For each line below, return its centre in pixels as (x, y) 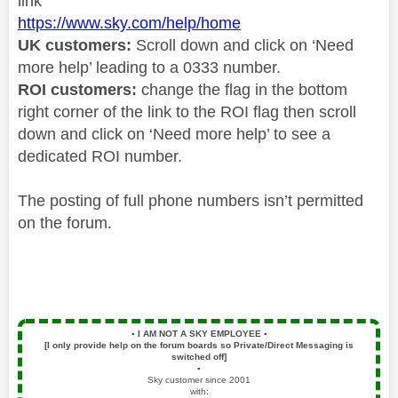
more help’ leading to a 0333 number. (149, 67)
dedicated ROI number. (100, 156)
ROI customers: (77, 89)
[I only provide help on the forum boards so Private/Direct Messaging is (199, 345)
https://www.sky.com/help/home (129, 23)
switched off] (199, 356)
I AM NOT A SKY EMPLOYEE (199, 333)
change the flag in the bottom (242, 89)
